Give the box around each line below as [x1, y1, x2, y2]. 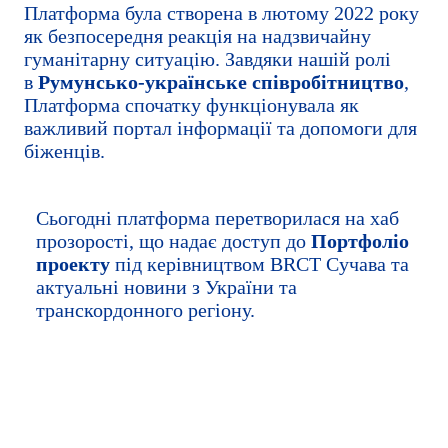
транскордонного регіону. [36, 299, 255, 322]
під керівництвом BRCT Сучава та [110, 253, 409, 276]
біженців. [24, 140, 105, 163]
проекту [36, 253, 110, 276]
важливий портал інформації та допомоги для [24, 117, 417, 140]
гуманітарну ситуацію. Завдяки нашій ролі [24, 48, 391, 71]
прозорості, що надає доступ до [36, 230, 311, 253]
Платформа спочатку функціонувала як [24, 94, 359, 117]
